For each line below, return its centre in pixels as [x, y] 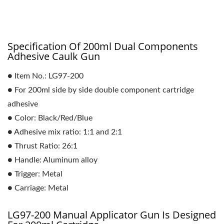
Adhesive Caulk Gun [54, 56]
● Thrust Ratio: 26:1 [42, 146]
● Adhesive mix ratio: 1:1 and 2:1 [65, 132]
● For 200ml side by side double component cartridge [101, 90]
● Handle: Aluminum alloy [52, 160]
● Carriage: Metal [38, 188]
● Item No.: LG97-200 [45, 76]
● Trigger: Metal [35, 174]
